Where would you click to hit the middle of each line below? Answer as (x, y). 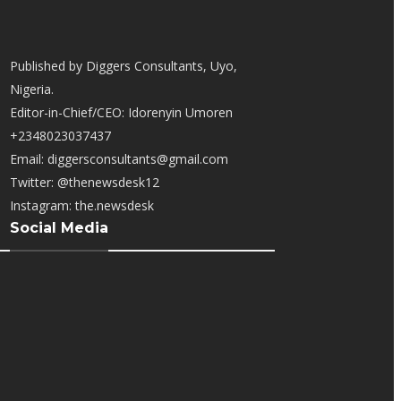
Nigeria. (32, 89)
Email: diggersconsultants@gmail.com (119, 159)
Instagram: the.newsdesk (82, 205)
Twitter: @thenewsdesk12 (85, 182)
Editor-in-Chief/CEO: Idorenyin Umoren (122, 112)
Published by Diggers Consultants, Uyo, (124, 66)
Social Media (60, 228)
